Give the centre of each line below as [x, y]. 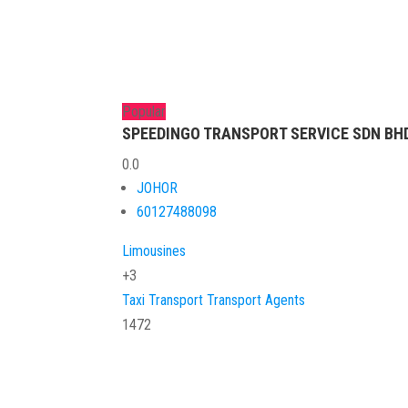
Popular [144, 111]
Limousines [154, 250]
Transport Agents [256, 300]
